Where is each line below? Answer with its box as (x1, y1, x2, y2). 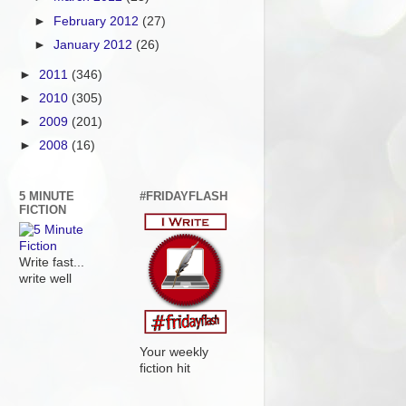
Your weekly (140, 345, 208, 360)
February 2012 (53, 14, 143, 28)
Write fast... (19, 256, 84, 270)
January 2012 (53, 37, 137, 52)
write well (19, 272, 72, 286)
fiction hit (140, 362, 190, 376)
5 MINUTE (19, 188, 74, 203)
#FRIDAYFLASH (140, 188, 227, 203)
